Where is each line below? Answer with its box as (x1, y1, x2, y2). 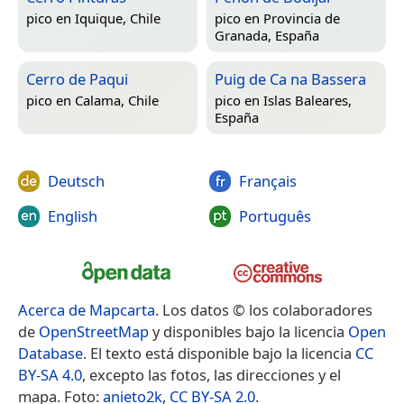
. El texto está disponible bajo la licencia (83, 342, 355, 363)
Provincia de (263, 8, 340, 27)
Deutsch (48, 170, 105, 192)
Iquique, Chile (75, 8, 161, 27)
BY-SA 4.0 (18, 363, 82, 385)
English (48, 206, 97, 227)
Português (238, 206, 311, 227)
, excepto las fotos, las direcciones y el (82, 363, 341, 385)
